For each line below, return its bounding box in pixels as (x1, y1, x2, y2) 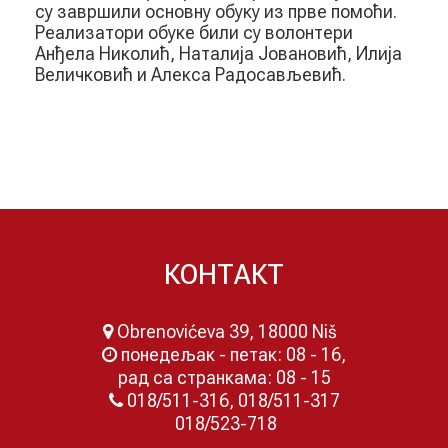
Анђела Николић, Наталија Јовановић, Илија (35, 42, 402, 64)
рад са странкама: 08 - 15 (117, 366, 331, 388)
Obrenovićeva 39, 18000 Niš (113, 320, 345, 342)
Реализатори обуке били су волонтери (35, 21, 353, 43)
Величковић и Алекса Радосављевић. (35, 63, 346, 85)
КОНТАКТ (164, 258, 284, 291)
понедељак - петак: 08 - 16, (117, 343, 346, 365)
